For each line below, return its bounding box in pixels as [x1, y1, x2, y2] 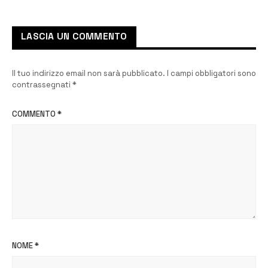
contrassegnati [12, 79, 72, 90]
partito [121, 7, 159, 20]
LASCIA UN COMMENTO [21, 30, 127, 42]
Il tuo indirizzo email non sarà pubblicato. [12, 68, 165, 78]
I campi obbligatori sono [167, 68, 256, 78]
